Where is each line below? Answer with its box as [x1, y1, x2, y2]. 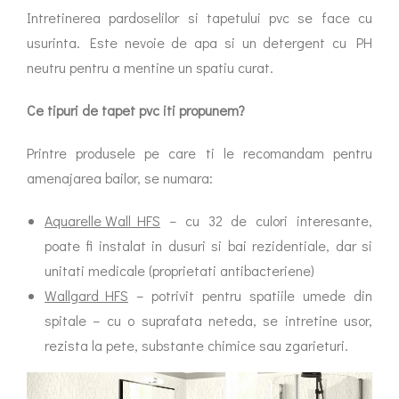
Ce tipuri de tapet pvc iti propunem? [27, 101, 245, 120]
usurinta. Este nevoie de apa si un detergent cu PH [27, 33, 372, 53]
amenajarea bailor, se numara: [27, 168, 213, 188]
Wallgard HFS [45, 286, 128, 305]
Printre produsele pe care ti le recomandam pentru [27, 143, 372, 163]
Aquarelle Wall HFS [45, 211, 160, 231]
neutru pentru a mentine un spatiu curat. [27, 58, 273, 77]
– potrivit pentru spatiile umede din [128, 286, 372, 305]
